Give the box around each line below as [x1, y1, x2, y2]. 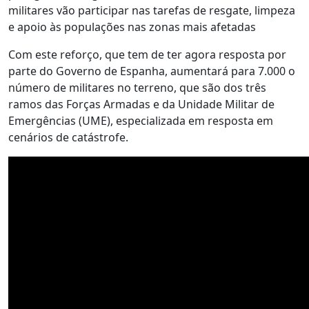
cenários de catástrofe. [8, 130, 128, 145]
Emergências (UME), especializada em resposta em [8, 113, 273, 128]
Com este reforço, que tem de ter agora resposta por [8, 47, 286, 62]
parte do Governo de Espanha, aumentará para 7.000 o [8, 63, 295, 79]
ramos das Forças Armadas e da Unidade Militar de [8, 97, 275, 112]
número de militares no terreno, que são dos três [8, 80, 266, 95]
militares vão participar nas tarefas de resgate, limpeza [8, 3, 295, 18]
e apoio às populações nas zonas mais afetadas [8, 19, 256, 34]
